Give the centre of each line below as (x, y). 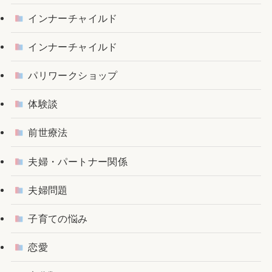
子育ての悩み (58, 218)
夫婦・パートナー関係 (78, 161)
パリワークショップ (73, 75)
